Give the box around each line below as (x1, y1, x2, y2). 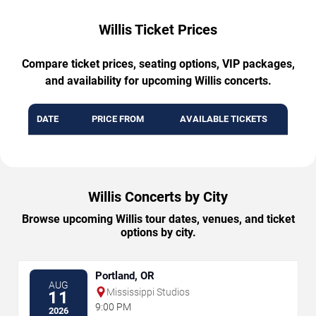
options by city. (120, 225, 196, 239)
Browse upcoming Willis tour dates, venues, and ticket (21, 212, 295, 226)
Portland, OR (95, 269, 154, 282)
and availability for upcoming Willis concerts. (44, 73, 272, 87)
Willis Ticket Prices (99, 20, 217, 38)
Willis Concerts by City (88, 188, 228, 205)
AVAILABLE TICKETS (180, 113, 267, 124)
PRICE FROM (91, 113, 144, 124)
